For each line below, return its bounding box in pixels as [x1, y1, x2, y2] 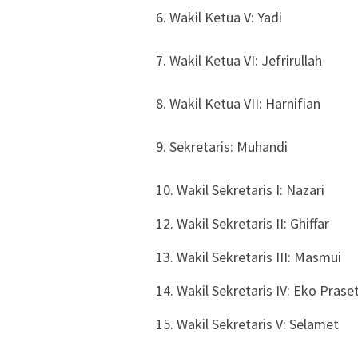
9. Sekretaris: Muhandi [156, 137, 288, 157]
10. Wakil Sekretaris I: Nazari [156, 181, 324, 200]
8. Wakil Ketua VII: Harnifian [156, 94, 320, 113]
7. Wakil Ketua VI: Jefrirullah [156, 51, 322, 70]
